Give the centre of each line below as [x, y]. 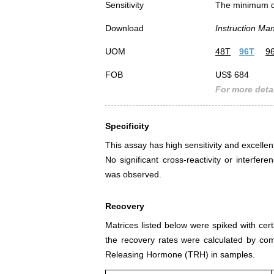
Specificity [127, 126]
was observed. [133, 175]
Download [124, 28]
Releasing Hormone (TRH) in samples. [180, 255]
